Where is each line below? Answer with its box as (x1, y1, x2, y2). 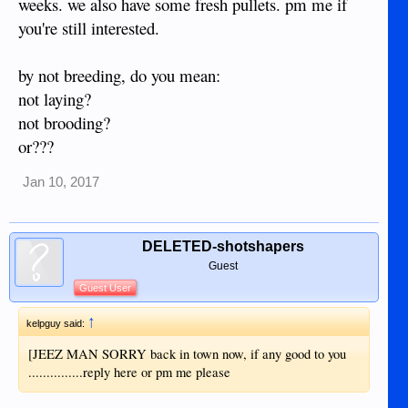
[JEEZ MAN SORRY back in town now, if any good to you (28, 344, 346, 362)
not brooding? (18, 110, 110, 134)
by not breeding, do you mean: (18, 63, 220, 87)
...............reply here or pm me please (28, 362, 230, 381)
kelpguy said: (26, 317, 87, 329)
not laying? (18, 87, 91, 110)
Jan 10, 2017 (23, 174, 99, 189)
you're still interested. (18, 15, 159, 39)
